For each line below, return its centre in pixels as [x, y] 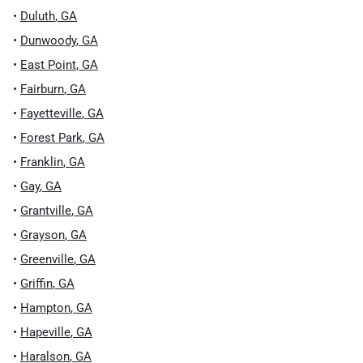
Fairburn [42, 89]
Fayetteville [51, 113]
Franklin [42, 162]
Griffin [36, 284]
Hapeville [45, 332]
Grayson [43, 235]
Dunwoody [48, 41]
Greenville [47, 259]
